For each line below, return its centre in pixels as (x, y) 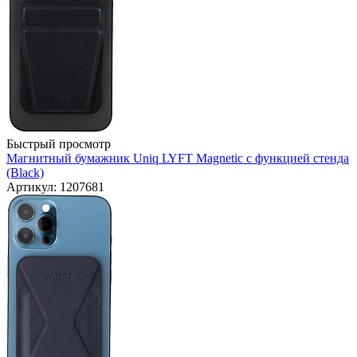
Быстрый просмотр (59, 144)
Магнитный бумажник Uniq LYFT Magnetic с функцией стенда (178, 159)
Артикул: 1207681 (55, 187)
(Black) (25, 173)
